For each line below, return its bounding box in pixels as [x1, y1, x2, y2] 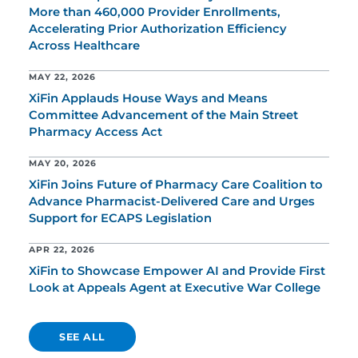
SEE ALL [59, 331, 105, 343]
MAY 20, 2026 [29, 158, 97, 169]
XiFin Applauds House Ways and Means [29, 91, 268, 105]
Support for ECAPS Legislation [29, 211, 212, 225]
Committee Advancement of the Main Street [29, 108, 298, 122]
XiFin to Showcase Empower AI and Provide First [29, 264, 325, 278]
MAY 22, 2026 [29, 72, 96, 82]
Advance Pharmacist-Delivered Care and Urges [29, 194, 315, 209]
